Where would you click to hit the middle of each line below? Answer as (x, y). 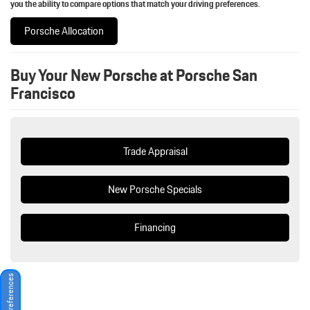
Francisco (43, 93)
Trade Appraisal (155, 152)
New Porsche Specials (155, 190)
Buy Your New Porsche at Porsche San (134, 75)
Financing (155, 228)
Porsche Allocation (64, 31)
